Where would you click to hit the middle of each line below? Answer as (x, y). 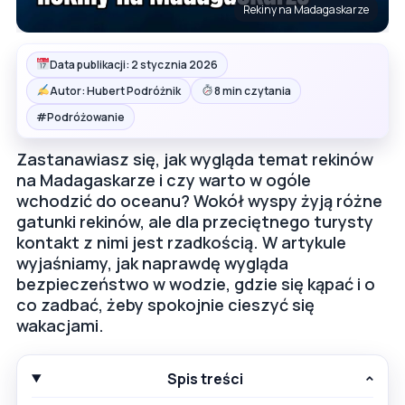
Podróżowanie (86, 117)
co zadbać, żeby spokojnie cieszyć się (165, 304)
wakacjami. (60, 325)
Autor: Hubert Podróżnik (115, 90)
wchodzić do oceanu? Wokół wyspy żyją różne (199, 200)
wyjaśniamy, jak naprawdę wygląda (152, 263)
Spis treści (206, 378)
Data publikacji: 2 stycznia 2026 (133, 64)
